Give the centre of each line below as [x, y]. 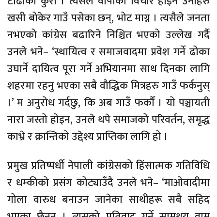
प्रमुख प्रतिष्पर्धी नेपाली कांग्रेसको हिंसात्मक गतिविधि [108, 166]
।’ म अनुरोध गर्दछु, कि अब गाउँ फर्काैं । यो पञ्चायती [108, 103]
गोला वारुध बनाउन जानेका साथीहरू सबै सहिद [108, 200]
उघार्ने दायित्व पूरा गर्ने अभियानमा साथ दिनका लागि [108, 69]
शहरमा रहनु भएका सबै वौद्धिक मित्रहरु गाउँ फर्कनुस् [108, 86]
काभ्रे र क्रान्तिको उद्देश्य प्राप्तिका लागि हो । [88, 137]
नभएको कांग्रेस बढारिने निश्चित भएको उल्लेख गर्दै [108, 35]
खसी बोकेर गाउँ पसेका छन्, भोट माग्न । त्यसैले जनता [108, 18]
